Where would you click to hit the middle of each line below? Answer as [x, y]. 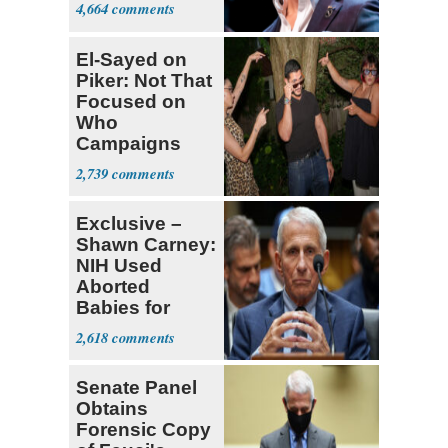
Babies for [123, 308]
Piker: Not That [144, 81]
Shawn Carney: [146, 245]
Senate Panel [136, 388]
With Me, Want [140, 165]
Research [120, 350]
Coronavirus [133, 329]
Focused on [131, 102]
